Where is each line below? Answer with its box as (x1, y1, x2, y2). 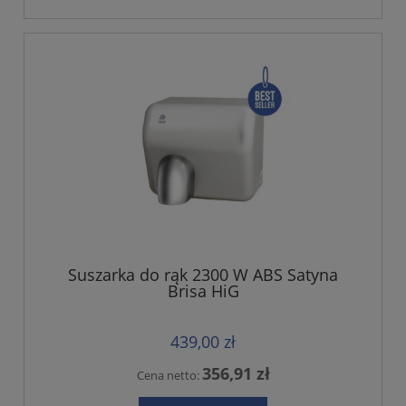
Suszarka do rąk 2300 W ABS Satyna (68, 264, 338, 286)
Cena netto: (136, 366, 202, 383)
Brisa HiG (167, 280, 239, 303)
